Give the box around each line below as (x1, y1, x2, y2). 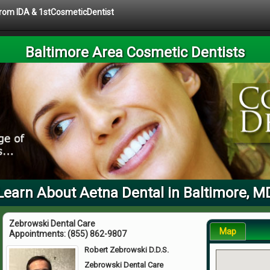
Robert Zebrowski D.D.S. (84, 245, 169, 254)
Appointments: (9, 228, 67, 239)
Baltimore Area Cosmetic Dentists (25, 44, 245, 61)
